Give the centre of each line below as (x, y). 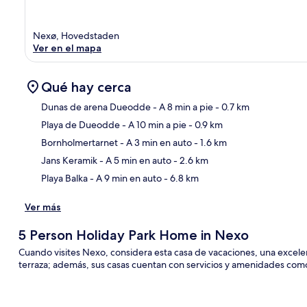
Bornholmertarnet (79, 142)
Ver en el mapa (67, 48)
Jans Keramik (69, 160)
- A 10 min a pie (153, 124)
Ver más (43, 207)
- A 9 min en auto (125, 178)
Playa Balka (64, 178)
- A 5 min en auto (134, 160)
